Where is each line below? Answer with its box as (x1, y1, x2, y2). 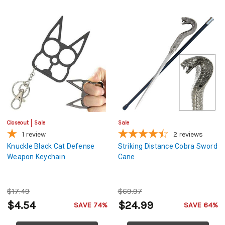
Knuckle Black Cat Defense (7, 142, 95, 150)
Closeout (7, 119, 29, 126)
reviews (178, 130, 203, 139)
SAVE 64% (184, 200, 218, 209)
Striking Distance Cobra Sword (118, 142, 217, 150)
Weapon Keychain (7, 152, 65, 161)
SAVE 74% (73, 200, 107, 209)
